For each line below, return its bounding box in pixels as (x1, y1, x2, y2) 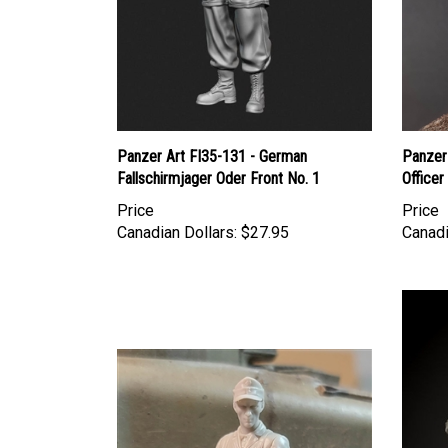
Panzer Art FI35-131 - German (117, 146, 307, 166)
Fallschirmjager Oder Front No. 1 (117, 168, 320, 188)
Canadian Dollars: (117, 222, 237, 242)
